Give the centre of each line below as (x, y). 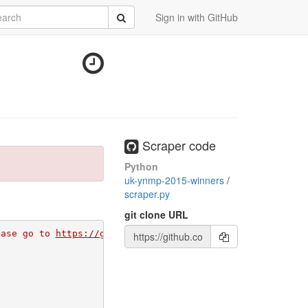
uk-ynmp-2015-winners (176, 180)
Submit (131, 16)
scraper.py (147, 194)
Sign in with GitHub (197, 17)
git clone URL (156, 214)
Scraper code (177, 145)
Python (141, 166)
